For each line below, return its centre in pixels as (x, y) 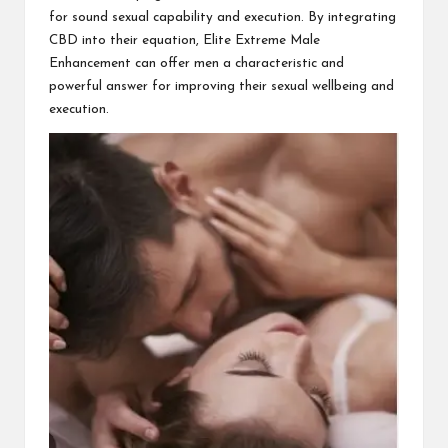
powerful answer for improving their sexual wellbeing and (221, 86)
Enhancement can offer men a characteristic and (196, 63)
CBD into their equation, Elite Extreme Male (184, 40)
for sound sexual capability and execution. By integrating (222, 17)
